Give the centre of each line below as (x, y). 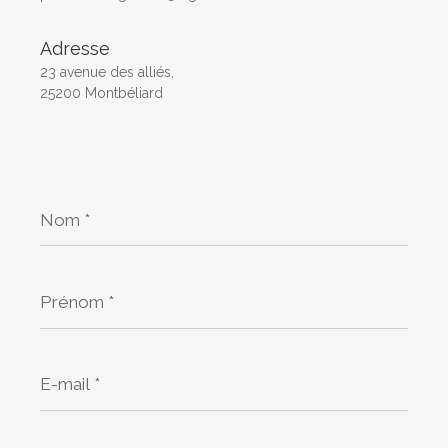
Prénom (71, 283)
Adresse (75, 49)
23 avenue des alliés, (107, 72)
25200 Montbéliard (101, 93)
